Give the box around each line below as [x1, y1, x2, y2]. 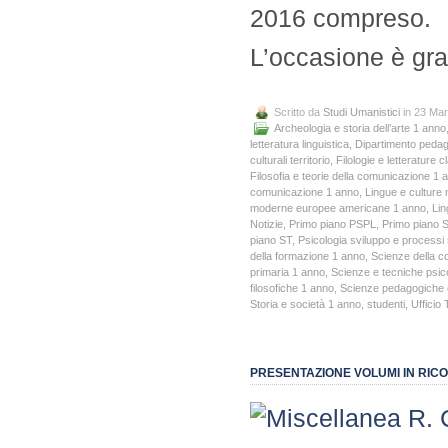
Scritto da [274, 105, 323, 118]
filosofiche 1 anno [250, 281, 334, 294]
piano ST [250, 233, 292, 246]
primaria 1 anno [250, 265, 325, 278]
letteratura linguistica [250, 137, 349, 150]
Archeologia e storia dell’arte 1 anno [274, 121, 446, 134]
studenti [367, 297, 405, 310]
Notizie [250, 217, 283, 230]
